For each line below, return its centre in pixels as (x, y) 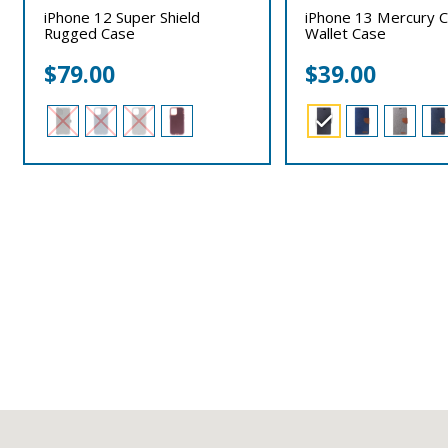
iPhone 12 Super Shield (122, 16)
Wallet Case (346, 32)
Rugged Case (90, 32)
